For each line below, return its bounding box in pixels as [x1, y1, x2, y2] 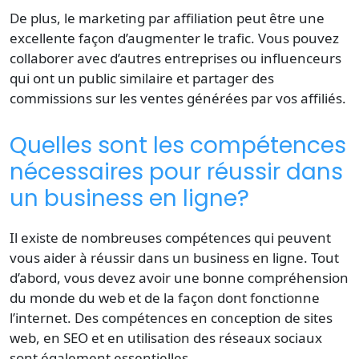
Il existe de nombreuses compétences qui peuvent [10, 228, 331, 247]
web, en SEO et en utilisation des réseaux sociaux [10, 328, 322, 347]
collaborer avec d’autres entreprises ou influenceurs [10, 48, 341, 67]
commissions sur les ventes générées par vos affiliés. [10, 88, 346, 107]
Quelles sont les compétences [10, 129, 346, 161]
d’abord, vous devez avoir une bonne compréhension [10, 268, 349, 287]
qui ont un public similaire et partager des [10, 68, 274, 87]
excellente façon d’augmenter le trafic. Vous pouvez [10, 28, 339, 47]
